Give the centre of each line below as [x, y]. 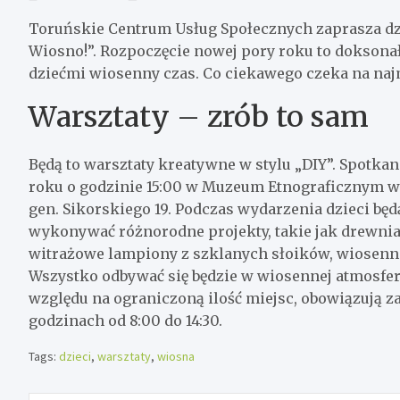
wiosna [176, 356]
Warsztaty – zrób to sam [199, 117]
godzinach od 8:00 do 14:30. [125, 320]
